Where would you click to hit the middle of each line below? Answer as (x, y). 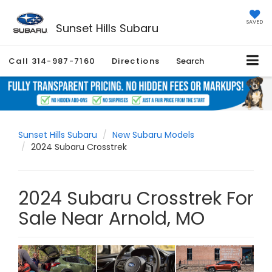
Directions (136, 61)
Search (190, 61)
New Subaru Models (153, 135)
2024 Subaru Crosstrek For (136, 199)
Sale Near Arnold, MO (111, 219)
